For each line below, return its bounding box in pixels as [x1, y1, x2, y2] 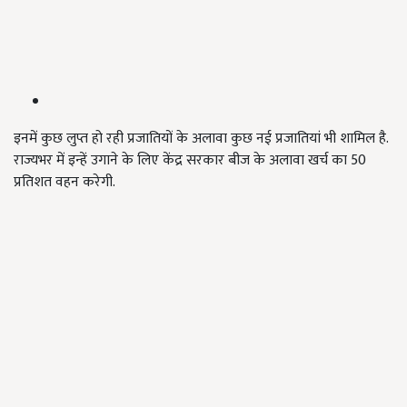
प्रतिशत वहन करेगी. [14, 170, 115, 195]
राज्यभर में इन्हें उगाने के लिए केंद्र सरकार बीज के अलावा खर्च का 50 [14, 148, 366, 174]
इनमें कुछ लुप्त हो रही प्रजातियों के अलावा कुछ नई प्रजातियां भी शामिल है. [14, 126, 388, 152]
